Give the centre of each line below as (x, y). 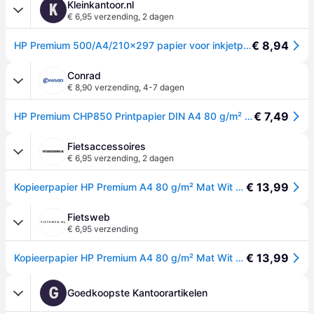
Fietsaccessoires (107, 146)
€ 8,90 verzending (103, 87)
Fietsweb (89, 217)
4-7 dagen (164, 87)
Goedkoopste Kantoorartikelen (137, 293)
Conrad (84, 75)
